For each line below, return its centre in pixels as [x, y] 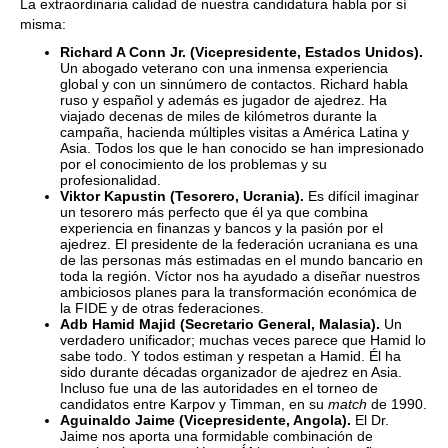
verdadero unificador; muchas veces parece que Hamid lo [243, 340]
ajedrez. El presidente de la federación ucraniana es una [239, 244]
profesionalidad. [110, 180]
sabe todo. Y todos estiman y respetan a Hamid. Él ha [230, 356]
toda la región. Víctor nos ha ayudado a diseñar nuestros [240, 276]
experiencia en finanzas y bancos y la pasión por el [221, 228]
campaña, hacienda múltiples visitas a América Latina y [234, 132]
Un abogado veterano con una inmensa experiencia [224, 68]
